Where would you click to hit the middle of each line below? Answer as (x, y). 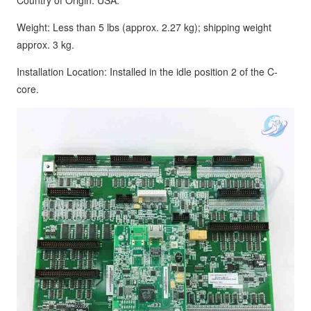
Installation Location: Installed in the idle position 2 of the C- (147, 72)
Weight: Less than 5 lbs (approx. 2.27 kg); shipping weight (144, 27)
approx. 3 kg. (45, 44)
